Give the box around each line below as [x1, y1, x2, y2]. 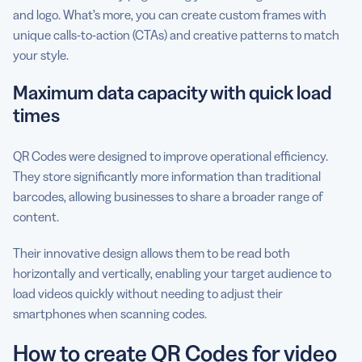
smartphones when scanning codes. [13, 305, 207, 322]
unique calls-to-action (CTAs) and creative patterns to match [13, 27, 339, 43]
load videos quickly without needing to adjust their [13, 285, 283, 301]
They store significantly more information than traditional [13, 168, 321, 184]
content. [13, 208, 59, 225]
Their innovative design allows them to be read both [13, 245, 290, 261]
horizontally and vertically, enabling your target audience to [13, 265, 331, 281]
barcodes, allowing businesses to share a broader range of [13, 188, 322, 204]
